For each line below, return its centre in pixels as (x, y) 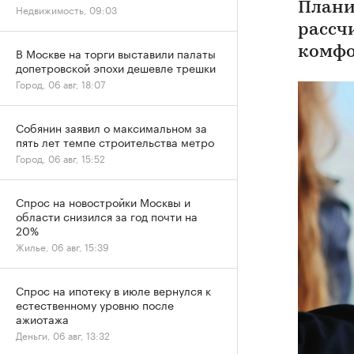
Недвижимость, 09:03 (66, 9)
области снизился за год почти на (107, 216)
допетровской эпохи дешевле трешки (116, 67)
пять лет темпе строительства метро (115, 141)
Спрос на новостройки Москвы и (103, 201)
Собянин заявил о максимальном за (111, 127)
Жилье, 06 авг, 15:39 (62, 246)
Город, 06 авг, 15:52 (60, 158)
